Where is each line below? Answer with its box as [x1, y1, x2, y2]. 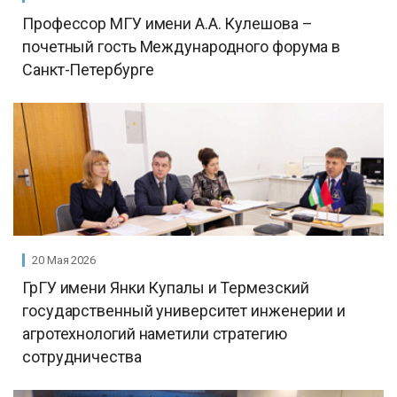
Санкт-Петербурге [22, 60, 154, 79]
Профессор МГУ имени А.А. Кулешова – [22, 14, 313, 33]
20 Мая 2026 [32, 253, 96, 267]
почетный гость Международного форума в [22, 37, 341, 56]
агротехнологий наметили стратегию [22, 324, 287, 343]
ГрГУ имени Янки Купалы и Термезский [22, 278, 309, 297]
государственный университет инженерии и [22, 301, 346, 320]
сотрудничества [22, 347, 142, 366]
